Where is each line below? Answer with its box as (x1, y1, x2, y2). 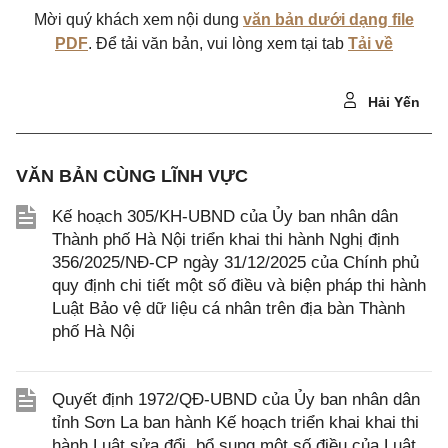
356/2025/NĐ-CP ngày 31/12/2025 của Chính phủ (52, 253, 419, 272)
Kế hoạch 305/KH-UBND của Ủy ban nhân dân (52, 207, 398, 226)
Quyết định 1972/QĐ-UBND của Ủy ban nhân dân (52, 390, 420, 409)
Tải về (348, 35, 393, 52)
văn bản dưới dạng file (243, 11, 414, 28)
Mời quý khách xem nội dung (34, 11, 243, 28)
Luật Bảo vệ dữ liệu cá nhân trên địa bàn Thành (52, 299, 405, 318)
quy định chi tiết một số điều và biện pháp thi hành (52, 276, 426, 295)
